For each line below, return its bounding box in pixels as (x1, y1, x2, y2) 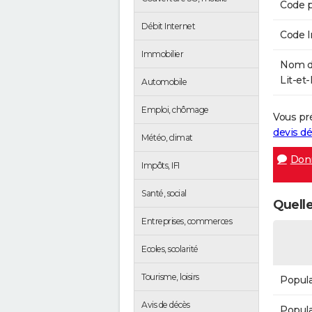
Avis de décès (141, 299, 190, 310)
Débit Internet (141, 20, 195, 31)
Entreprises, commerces (141, 215, 232, 226)
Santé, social (141, 187, 187, 198)
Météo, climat (141, 132, 193, 143)
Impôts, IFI (141, 159, 180, 171)
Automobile (141, 76, 187, 87)
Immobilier (141, 48, 183, 59)
